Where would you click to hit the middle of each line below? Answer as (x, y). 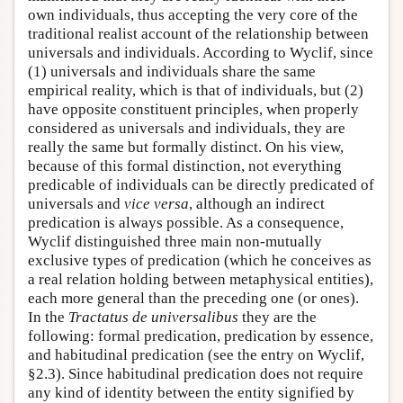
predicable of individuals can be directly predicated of (201, 184)
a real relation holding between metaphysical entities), (201, 279)
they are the (278, 317)
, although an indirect (257, 203)
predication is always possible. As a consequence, (186, 222)
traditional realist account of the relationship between (198, 33)
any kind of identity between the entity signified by (191, 392)
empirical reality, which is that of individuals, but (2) (196, 90)
